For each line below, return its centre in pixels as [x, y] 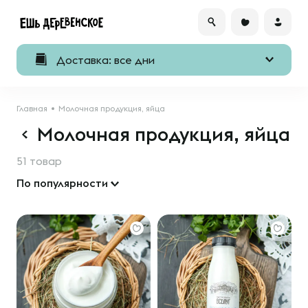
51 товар [39, 161]
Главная [32, 108]
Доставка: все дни [106, 60]
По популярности [62, 183]
